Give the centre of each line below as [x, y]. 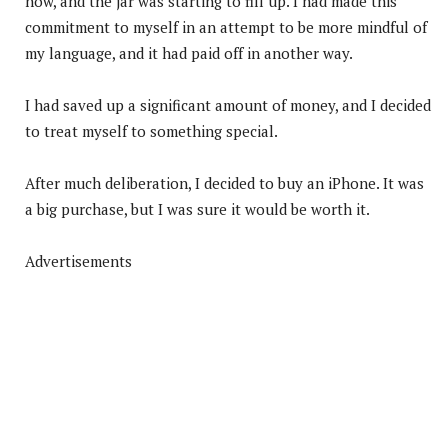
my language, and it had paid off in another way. [189, 52]
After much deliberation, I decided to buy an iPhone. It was [224, 182]
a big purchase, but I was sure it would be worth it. [197, 208]
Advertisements [78, 260]
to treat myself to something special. [151, 130]
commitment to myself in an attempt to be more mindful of [226, 26]
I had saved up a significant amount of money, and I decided [228, 104]
